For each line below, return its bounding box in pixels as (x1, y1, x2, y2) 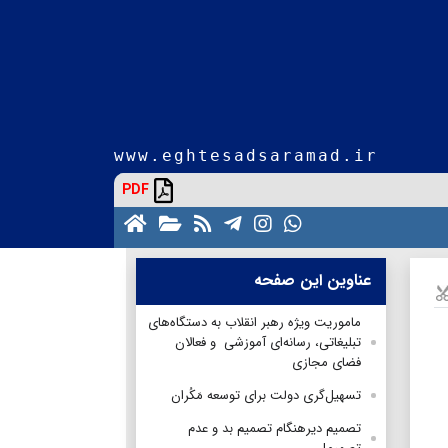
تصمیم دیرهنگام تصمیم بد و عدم (188, 417, 361, 439)
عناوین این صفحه (254, 267, 371, 293)
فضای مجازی (292, 351, 361, 373)
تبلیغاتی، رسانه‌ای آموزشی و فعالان (175, 331, 361, 353)
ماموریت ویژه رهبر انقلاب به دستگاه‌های (148, 311, 361, 333)
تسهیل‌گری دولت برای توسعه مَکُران (171, 384, 361, 406)
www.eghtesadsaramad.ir (114, 145, 378, 165)
